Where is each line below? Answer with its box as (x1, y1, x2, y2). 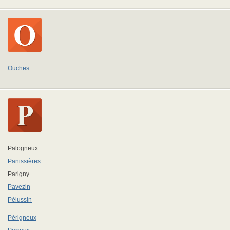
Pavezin (8, 183, 30, 190)
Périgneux (8, 214, 36, 221)
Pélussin (8, 196, 32, 203)
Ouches (8, 65, 29, 72)
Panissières (8, 158, 41, 165)
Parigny (8, 170, 29, 178)
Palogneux (8, 145, 38, 152)
